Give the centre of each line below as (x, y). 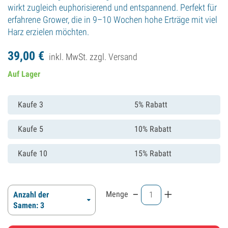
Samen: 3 (29, 205)
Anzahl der (31, 195)
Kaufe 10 (33, 153)
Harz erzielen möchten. (48, 32)
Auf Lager (24, 74)
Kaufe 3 (31, 105)
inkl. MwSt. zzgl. (79, 57)
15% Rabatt (153, 153)
